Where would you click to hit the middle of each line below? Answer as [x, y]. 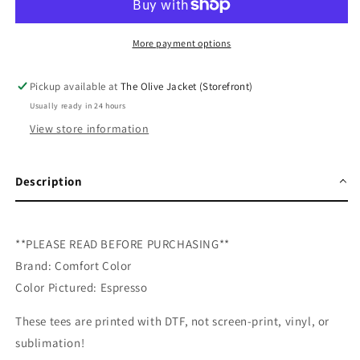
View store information [90, 128]
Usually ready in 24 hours [78, 105]
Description [49, 181]
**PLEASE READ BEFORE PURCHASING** [123, 243]
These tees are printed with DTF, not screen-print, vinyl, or [173, 321]
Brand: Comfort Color [74, 265]
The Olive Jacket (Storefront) [187, 86]
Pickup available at [76, 86]
